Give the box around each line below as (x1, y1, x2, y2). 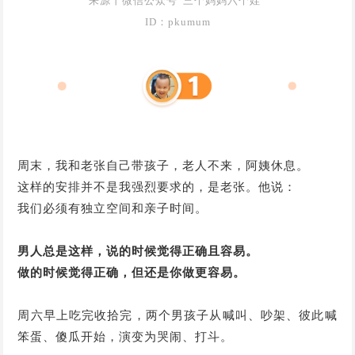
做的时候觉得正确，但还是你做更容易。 (17, 265, 246, 279)
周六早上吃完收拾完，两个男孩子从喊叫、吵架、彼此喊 (17, 308, 338, 322)
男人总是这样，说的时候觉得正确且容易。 (17, 244, 259, 258)
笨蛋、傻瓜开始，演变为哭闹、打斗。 (17, 330, 234, 343)
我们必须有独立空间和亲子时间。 (17, 201, 208, 215)
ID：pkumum (144, 16, 211, 29)
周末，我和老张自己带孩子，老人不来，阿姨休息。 (17, 158, 310, 172)
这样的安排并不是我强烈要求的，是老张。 (17, 180, 259, 193)
